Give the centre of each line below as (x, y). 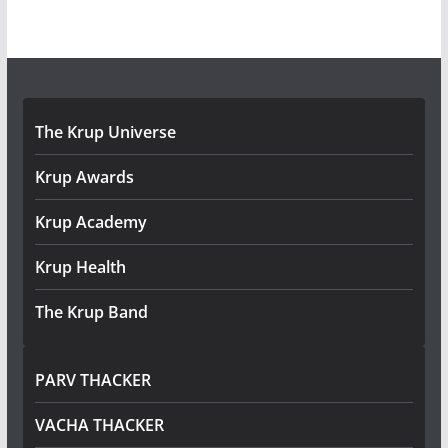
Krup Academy (90, 222)
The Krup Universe (105, 132)
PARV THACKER (92, 380)
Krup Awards (84, 177)
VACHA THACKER (99, 425)
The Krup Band (91, 312)
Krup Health (80, 267)
